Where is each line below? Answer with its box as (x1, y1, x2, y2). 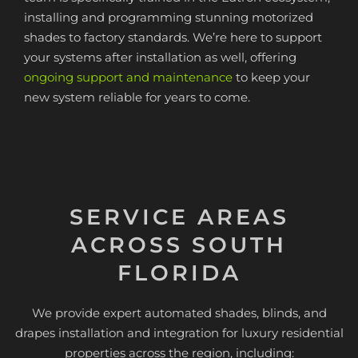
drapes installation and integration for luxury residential (14, 325, 344, 340)
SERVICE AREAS (69, 204, 289, 230)
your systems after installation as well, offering (24, 50, 296, 65)
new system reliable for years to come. (24, 89, 250, 105)
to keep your (233, 70, 310, 85)
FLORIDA (117, 260, 241, 286)
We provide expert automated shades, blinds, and (31, 305, 327, 320)
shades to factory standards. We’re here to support (24, 30, 322, 45)
